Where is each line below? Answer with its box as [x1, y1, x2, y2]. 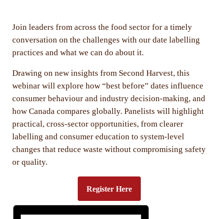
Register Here [87, 184, 132, 193]
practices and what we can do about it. [12, 48, 144, 58]
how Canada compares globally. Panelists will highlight [12, 107, 204, 116]
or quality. [12, 157, 47, 167]
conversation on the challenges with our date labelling [12, 35, 200, 45]
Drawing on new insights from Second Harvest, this [12, 68, 190, 78]
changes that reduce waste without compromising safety [12, 145, 206, 154]
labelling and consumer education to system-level [12, 132, 184, 142]
